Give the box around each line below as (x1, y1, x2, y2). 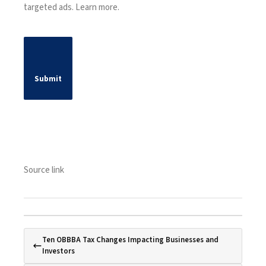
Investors (42, 245, 75, 256)
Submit (34, 73, 62, 84)
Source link (24, 163, 64, 176)
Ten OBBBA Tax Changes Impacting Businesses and (42, 234, 218, 245)
